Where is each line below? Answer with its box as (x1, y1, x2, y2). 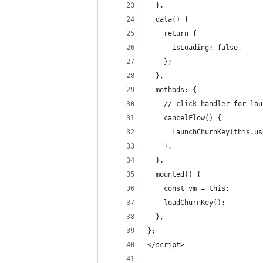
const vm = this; (147, 184, 230, 193)
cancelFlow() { (147, 114, 221, 122)
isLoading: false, (147, 43, 242, 52)
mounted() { (147, 170, 201, 178)
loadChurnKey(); (147, 198, 225, 207)
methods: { (147, 86, 197, 94)
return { (147, 29, 197, 38)
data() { (147, 15, 188, 23)
